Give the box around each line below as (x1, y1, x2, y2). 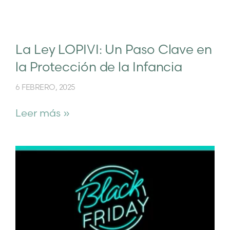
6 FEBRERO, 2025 (15, 82, 75, 92)
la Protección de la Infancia (15, 59, 183, 75)
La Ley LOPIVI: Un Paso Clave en (15, 42, 212, 57)
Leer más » (15, 106, 70, 120)
